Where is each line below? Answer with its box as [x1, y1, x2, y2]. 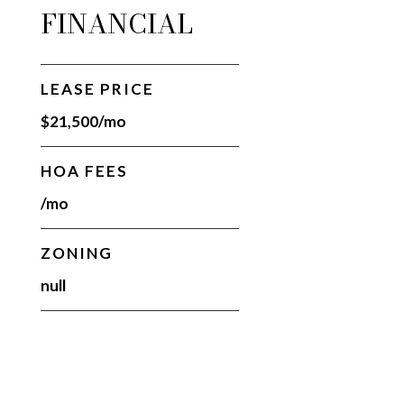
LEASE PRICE [40, 79, 154, 98]
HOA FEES [40, 161, 128, 180]
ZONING [40, 243, 113, 262]
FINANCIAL [40, 4, 193, 44]
